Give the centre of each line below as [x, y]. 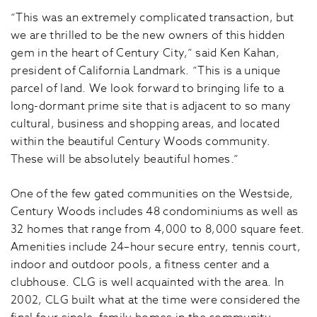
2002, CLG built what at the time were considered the [156, 300]
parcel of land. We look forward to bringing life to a [147, 88]
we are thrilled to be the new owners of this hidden [148, 35]
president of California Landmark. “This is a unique [146, 71]
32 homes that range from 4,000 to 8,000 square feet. [158, 229]
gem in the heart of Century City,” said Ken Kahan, [145, 53]
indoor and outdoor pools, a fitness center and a [140, 265]
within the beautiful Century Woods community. [141, 142]
